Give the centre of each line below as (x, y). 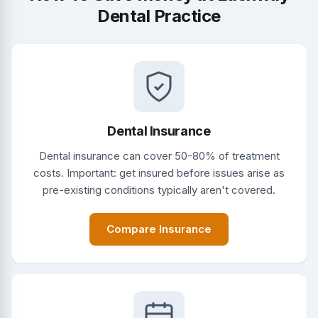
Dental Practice (159, 16)
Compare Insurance (159, 229)
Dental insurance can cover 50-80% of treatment (159, 155)
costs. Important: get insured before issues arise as (159, 172)
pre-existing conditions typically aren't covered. (159, 190)
